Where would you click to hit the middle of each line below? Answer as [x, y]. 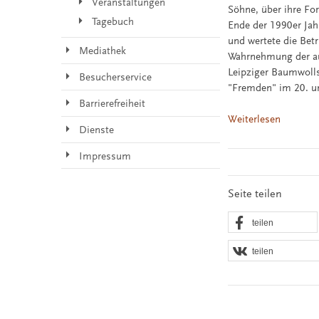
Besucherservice [115, 78]
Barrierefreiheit [112, 103]
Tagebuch [113, 22]
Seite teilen [255, 193]
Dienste [96, 130]
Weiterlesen [255, 120]
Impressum [105, 156]
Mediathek [102, 51]
